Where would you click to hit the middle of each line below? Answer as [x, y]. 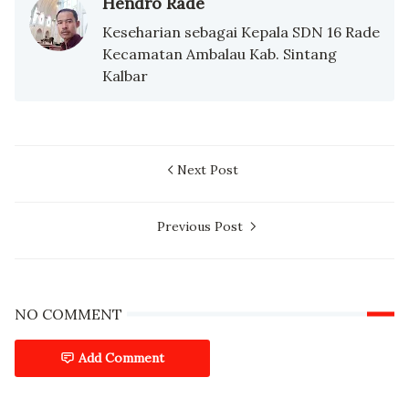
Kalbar [125, 76]
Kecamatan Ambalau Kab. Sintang [220, 54]
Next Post [207, 170]
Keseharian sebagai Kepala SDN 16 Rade [241, 32]
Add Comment [121, 358]
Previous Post [202, 227]
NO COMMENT [68, 315]
